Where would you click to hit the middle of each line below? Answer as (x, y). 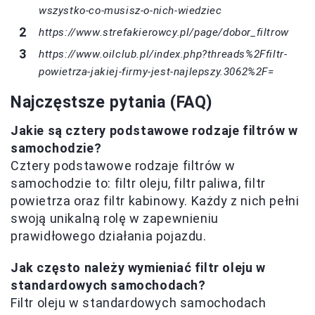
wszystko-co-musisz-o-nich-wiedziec (130, 11)
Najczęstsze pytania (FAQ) (112, 103)
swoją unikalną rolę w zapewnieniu (115, 219)
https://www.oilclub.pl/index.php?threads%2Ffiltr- (163, 54)
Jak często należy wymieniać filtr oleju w (138, 268)
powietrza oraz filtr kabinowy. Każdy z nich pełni (155, 201)
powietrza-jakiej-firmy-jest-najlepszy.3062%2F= (156, 72)
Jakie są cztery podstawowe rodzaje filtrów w (154, 131)
